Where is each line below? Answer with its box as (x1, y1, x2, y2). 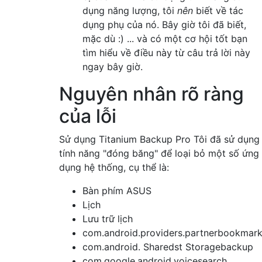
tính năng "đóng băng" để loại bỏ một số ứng (59, 147, 259, 159)
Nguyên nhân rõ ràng (59, 82, 244, 105)
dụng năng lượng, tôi (82, 4, 177, 16)
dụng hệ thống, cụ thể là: (59, 161, 169, 173)
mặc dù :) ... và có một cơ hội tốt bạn (82, 32, 247, 44)
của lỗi (59, 104, 116, 127)
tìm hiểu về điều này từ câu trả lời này (82, 46, 250, 58)
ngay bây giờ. (82, 60, 143, 73)
